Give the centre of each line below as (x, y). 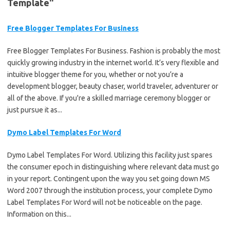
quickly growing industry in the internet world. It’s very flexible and (113, 62)
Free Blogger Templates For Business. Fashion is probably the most (114, 51)
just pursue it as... (35, 110)
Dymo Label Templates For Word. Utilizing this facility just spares (110, 155)
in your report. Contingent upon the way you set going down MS (109, 178)
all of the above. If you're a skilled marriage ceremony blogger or (109, 98)
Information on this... (39, 214)
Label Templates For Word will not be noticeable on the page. (105, 202)
